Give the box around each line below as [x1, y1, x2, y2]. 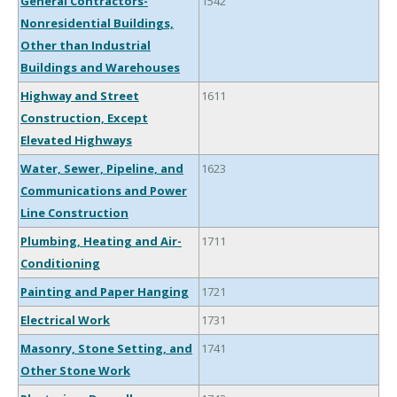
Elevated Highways [20, 132, 132, 149]
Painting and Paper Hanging [20, 284, 189, 300]
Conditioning [20, 255, 100, 272]
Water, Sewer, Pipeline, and [20, 160, 183, 177]
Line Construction [20, 205, 128, 222]
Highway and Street [20, 88, 139, 105]
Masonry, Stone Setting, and [20, 340, 192, 357]
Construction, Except [20, 110, 148, 127]
